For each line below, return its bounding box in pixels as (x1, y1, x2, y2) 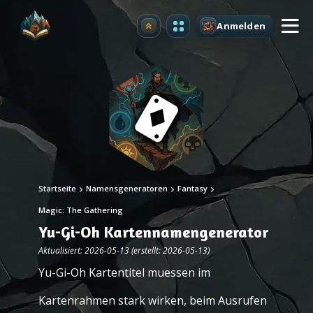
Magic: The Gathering (38, 205, 123, 215)
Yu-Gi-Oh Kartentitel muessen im (38, 265, 210, 280)
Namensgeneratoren (86, 183, 168, 194)
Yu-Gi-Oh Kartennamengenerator (38, 223, 268, 241)
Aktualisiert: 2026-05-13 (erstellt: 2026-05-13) (38, 245, 210, 256)
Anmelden (217, 19, 265, 32)
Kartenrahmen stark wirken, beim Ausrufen (38, 293, 267, 308)
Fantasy (177, 183, 208, 194)
